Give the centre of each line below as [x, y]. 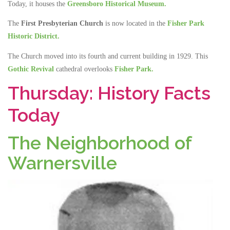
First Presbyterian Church [62, 24]
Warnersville [62, 162]
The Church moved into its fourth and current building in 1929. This [108, 56]
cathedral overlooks [84, 69]
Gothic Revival [31, 69]
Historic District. [34, 36]
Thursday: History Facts [109, 93]
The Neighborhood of [100, 142]
